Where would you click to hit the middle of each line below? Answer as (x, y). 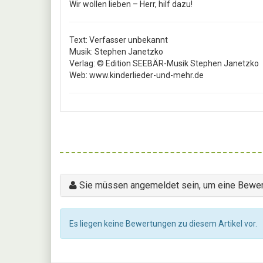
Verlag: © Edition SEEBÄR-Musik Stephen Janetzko (164, 63)
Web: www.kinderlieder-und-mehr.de (136, 75)
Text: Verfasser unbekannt (119, 40)
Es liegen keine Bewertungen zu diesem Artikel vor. (163, 223)
